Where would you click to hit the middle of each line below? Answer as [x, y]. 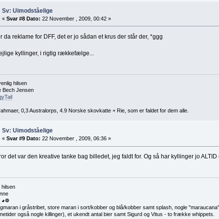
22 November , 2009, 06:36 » [76, 139]
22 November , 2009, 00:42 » [76, 18]
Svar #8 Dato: [23, 18]
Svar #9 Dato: [23, 139]
